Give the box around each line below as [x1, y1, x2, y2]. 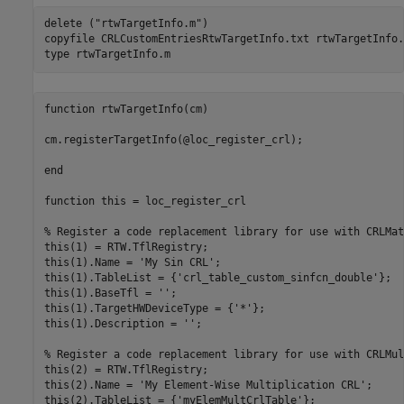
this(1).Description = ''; [43, 317, 202, 331]
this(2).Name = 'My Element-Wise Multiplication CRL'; [43, 379, 372, 392]
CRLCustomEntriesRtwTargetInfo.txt [100, 32, 309, 46]
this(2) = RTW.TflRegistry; [43, 363, 208, 377]
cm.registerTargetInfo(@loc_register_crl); [43, 133, 303, 147]
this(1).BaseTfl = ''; [43, 287, 177, 300]
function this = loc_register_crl [43, 195, 246, 208]
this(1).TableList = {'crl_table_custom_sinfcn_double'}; [43, 271, 391, 285]
